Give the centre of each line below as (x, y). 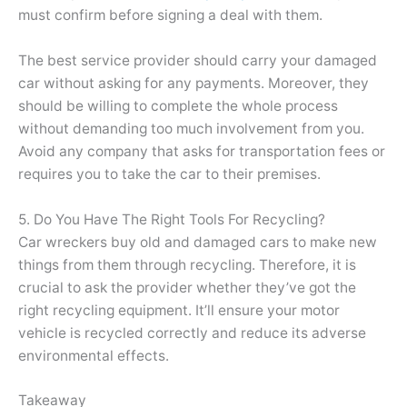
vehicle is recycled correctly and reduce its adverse (192, 333)
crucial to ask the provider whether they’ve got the (187, 287)
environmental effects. (94, 355)
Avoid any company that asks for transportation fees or (202, 151)
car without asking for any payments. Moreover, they (194, 83)
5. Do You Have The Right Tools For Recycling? (172, 219)
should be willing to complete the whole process (178, 105)
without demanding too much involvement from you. (191, 128)
